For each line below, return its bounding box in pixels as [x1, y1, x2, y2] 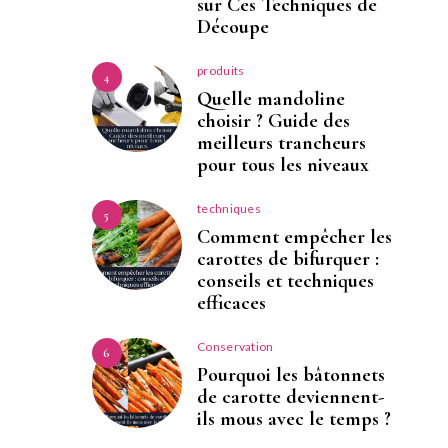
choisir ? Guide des [197, 109, 350, 134]
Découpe [197, 15, 269, 40]
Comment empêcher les [197, 225, 392, 250]
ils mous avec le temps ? [197, 407, 391, 432]
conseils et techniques [197, 269, 374, 294]
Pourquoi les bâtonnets [197, 363, 385, 388]
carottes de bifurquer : [197, 247, 379, 272]
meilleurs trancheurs [197, 131, 366, 156]
